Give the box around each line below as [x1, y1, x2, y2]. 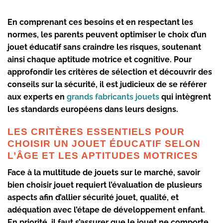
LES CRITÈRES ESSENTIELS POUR [7, 126, 185, 137]
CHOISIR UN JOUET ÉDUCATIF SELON [7, 138, 201, 149]
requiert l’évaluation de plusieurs [74, 180, 202, 190]
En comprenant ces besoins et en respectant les [7, 17, 193, 27]
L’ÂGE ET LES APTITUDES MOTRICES [7, 150, 198, 161]
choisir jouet [26, 180, 74, 190]
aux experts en [7, 92, 67, 102]
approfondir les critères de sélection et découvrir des [7, 67, 212, 77]
